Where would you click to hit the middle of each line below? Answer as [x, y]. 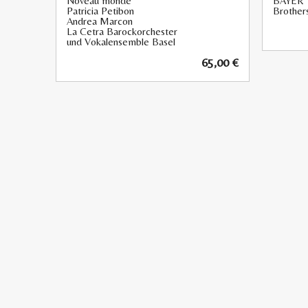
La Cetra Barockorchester [122, 32]
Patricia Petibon [100, 11]
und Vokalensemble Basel [121, 42]
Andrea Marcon [100, 21]
